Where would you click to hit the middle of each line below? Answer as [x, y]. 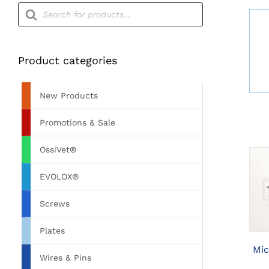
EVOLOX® [59, 176]
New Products [69, 95]
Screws [55, 203]
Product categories [68, 60]
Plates [52, 230]
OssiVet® [58, 149]
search [33, 16]
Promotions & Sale [77, 122]
